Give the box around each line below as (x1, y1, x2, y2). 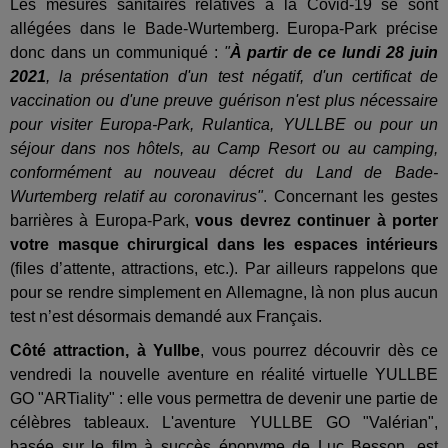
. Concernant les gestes (263, 187, 438, 205)
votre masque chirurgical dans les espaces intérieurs (10, 235, 438, 253)
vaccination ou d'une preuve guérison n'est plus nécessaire (10, 91, 438, 109)
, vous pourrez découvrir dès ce (200, 341, 438, 359)
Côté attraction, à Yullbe (10, 341, 201, 359)
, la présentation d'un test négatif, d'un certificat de (46, 67, 438, 85)
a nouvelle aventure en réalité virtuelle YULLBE (83, 365, 438, 383)
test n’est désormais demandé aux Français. (10, 307, 322, 325)
